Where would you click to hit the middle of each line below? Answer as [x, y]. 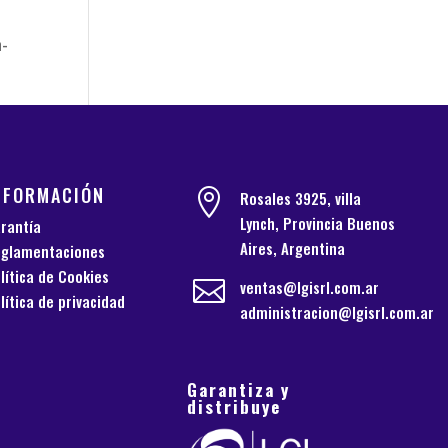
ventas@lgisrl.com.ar [309, 286]
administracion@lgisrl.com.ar [336, 311]
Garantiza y [239, 389]
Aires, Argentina [292, 247]
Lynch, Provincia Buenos [317, 222]
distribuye [234, 406]
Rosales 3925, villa [300, 197]
